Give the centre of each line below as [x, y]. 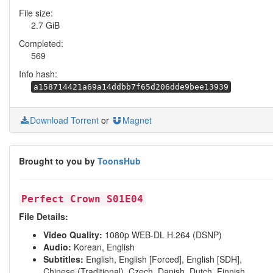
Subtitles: [63, 259]
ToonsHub [119, 161]
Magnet [137, 120]
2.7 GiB [45, 25]
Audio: [57, 247]
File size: [36, 13]
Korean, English [103, 247]
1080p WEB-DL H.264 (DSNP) [162, 235]
